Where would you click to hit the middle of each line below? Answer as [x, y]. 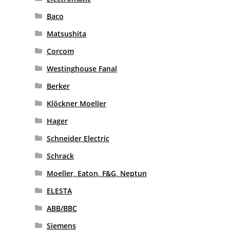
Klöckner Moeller [76, 103]
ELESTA [59, 190]
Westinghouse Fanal [82, 68]
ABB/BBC [62, 208]
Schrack [60, 156]
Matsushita [66, 33]
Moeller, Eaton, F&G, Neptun [97, 173]
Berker [58, 86]
